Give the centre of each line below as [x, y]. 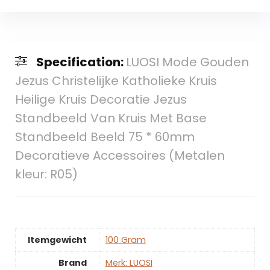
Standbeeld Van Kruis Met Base [111, 118]
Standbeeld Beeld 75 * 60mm [105, 137]
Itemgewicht [57, 240]
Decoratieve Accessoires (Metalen [120, 156]
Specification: [81, 62]
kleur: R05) [46, 174]
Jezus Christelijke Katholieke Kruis [116, 81]
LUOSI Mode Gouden [187, 62]
